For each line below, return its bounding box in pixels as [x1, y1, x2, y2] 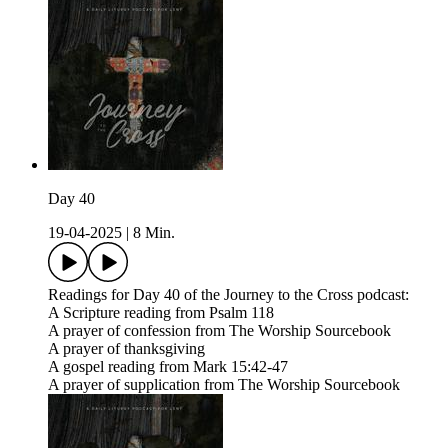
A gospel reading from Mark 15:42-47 [48, 358, 288, 376]
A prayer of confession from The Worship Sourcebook [48, 322, 391, 340]
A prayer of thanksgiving [48, 340, 205, 358]
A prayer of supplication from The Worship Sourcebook [48, 376, 400, 394]
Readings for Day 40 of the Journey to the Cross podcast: [48, 286, 409, 304]
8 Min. [133, 224, 175, 242]
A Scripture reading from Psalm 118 [48, 304, 274, 322]
